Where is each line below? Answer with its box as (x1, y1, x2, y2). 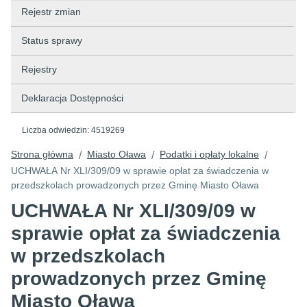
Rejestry (21, 64, 57, 75)
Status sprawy (21, 35, 82, 46)
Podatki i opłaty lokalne (160, 149, 259, 160)
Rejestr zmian (21, 6, 81, 17)
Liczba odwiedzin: (22, 125, 91, 135)
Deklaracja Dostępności (21, 93, 123, 103)
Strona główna (11, 149, 73, 160)
